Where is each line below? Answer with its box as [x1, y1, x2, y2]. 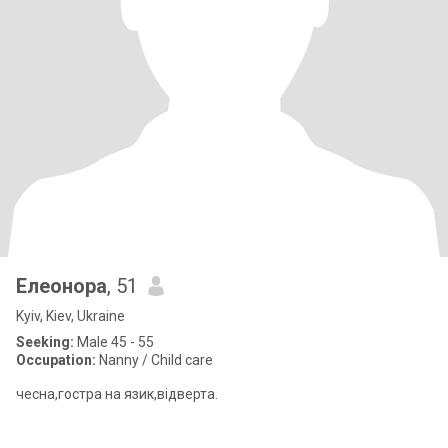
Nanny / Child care [96, 352, 213, 368]
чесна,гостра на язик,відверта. [16, 386, 218, 402]
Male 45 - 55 [74, 334, 154, 350]
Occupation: [16, 352, 96, 368]
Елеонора [16, 274, 107, 298]
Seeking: [16, 334, 74, 350]
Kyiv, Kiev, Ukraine [16, 308, 125, 324]
